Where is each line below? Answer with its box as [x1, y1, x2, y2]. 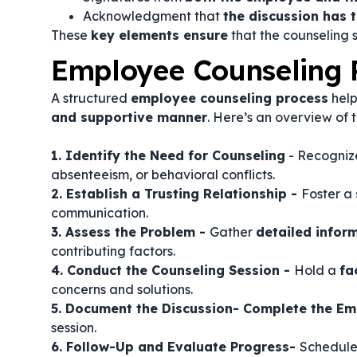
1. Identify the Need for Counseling [51, 147, 285, 163]
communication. [51, 205, 148, 221]
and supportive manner [51, 109, 207, 125]
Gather [210, 224, 256, 240]
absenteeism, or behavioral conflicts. [51, 167, 275, 182]
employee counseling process [131, 90, 328, 106]
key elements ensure [91, 27, 228, 43]
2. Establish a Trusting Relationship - [51, 186, 301, 202]
